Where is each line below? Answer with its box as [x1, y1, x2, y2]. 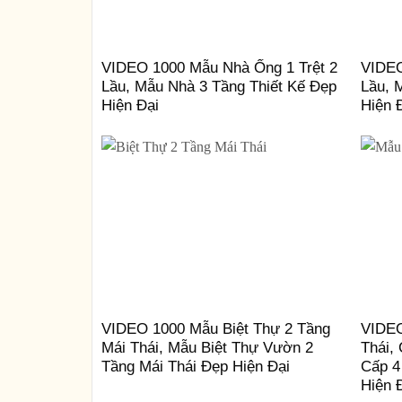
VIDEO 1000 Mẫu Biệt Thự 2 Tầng [100, 320, 330, 338]
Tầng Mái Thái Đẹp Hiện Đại [100, 358, 290, 376]
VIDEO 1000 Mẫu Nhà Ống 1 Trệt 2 [100, 58, 337, 76]
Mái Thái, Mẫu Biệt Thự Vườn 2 [100, 339, 313, 357]
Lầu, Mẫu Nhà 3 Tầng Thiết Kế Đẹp [100, 77, 336, 95]
